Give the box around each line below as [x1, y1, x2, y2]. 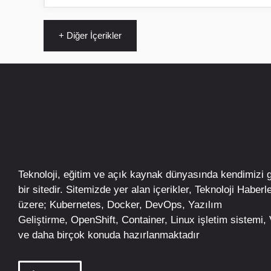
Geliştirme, [18, 214, 71, 226]
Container [122, 214, 165, 226]
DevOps [145, 198, 182, 211]
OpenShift [71, 214, 116, 226]
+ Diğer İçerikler [59, 30, 122, 41]
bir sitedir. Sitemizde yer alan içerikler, [18, 183, 195, 195]
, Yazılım [182, 198, 222, 211]
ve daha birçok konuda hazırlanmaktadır [18, 229, 200, 241]
